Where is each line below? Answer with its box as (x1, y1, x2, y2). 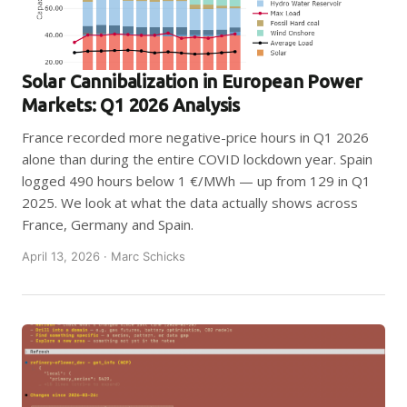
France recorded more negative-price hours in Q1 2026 (22, 128, 369, 146)
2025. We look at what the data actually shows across (22, 194, 358, 212)
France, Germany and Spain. (22, 215, 194, 233)
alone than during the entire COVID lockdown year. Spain (22, 150, 372, 168)
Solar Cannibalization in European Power (22, 71, 363, 92)
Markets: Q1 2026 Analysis (22, 94, 241, 115)
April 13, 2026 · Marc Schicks (22, 249, 185, 263)
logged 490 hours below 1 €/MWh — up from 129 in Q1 (22, 172, 371, 190)
